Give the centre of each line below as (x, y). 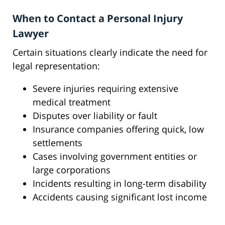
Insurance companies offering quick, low (118, 129)
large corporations (72, 170)
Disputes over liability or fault (95, 116)
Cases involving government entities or (115, 156)
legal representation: (56, 66)
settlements (58, 143)
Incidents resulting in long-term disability (120, 184)
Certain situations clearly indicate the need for (110, 52)
